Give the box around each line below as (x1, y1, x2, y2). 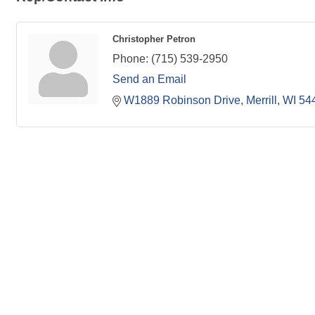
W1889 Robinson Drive (124, 94, 240, 107)
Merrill (246, 94, 277, 107)
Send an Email (112, 73, 186, 86)
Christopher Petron (112, 34, 195, 45)
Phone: (112, 53, 148, 65)
